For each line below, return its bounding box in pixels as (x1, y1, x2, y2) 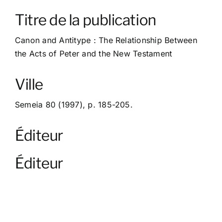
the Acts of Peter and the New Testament (14, 49, 172, 59)
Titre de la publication (14, 11, 157, 29)
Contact (12, 31, 42, 42)
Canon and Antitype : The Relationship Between (14, 35, 197, 46)
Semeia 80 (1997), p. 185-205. (14, 100, 133, 110)
